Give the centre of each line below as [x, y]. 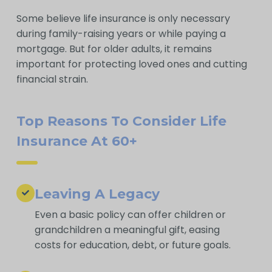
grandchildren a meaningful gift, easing [127, 229]
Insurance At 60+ [77, 141]
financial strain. [53, 80]
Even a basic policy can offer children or [131, 214]
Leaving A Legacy [97, 194]
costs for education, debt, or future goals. [133, 245]
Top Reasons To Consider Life [122, 121]
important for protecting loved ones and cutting [132, 64]
